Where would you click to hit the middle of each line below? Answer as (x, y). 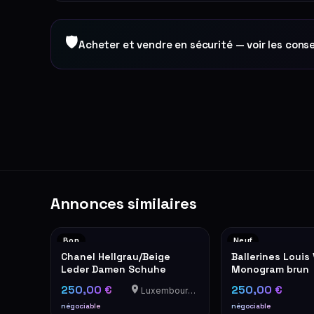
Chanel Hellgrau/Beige (116, 257)
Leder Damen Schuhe (114, 269)
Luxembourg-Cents (163, 291)
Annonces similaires (124, 203)
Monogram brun (271, 269)
